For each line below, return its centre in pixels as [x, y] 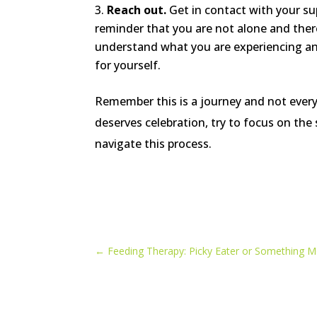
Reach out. [137, 10]
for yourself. [128, 65]
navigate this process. [154, 143]
